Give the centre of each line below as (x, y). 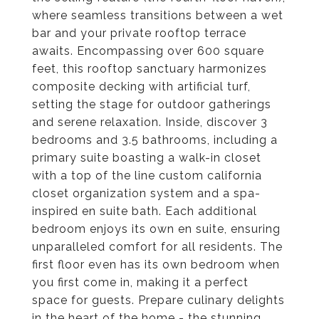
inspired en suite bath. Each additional (145, 211)
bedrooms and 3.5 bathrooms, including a (155, 140)
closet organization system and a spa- (146, 193)
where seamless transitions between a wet (158, 15)
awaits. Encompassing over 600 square (148, 51)
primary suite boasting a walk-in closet (147, 158)
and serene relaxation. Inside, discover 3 (150, 122)
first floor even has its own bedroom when (156, 265)
